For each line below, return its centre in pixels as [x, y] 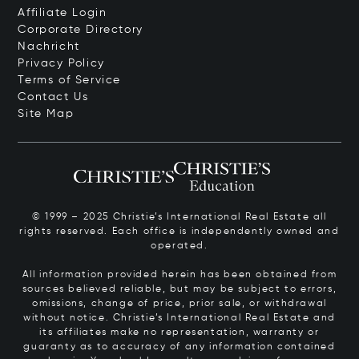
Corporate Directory [81, 29]
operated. [179, 246]
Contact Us [53, 97]
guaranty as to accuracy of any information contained [179, 347]
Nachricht [49, 46]
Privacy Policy [61, 63]
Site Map [46, 113]
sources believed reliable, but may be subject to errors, [179, 289]
